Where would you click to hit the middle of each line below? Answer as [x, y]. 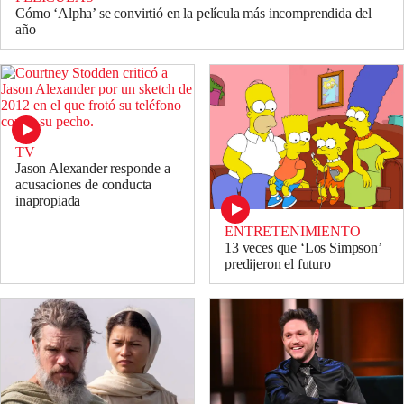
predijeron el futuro [278, 264]
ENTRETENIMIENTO [293, 232]
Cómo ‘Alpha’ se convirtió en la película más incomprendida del [194, 14]
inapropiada [48, 201]
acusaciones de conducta [84, 185]
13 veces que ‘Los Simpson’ [303, 248]
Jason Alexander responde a [93, 169]
